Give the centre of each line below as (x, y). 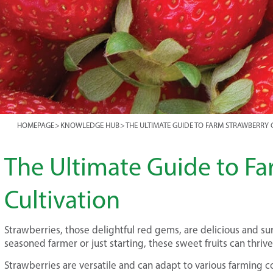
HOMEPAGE (36, 125)
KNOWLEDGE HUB (90, 125)
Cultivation (62, 200)
